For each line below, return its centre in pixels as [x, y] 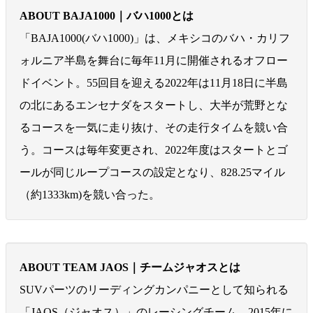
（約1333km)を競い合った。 [90, 194]
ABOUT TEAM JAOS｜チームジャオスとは [130, 267]
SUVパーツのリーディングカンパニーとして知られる [154, 289]
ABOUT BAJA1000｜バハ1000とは [107, 15]
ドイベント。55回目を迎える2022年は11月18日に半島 [154, 82]
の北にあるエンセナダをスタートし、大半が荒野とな [154, 105]
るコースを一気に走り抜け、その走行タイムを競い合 [154, 127]
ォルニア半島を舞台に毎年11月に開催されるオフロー [154, 60]
